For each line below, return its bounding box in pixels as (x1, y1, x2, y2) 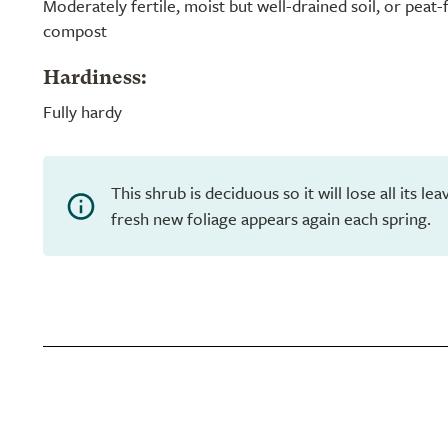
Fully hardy (43, 99, 122, 124)
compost (43, 18, 107, 43)
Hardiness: (43, 69, 147, 89)
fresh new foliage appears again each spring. (111, 206, 431, 231)
